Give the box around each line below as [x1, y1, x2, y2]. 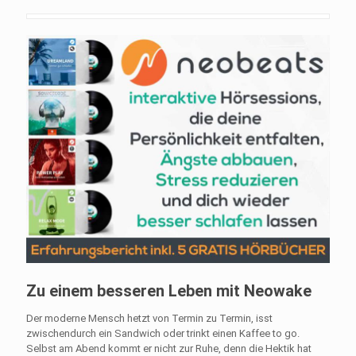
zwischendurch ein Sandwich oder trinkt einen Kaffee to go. [26, 327, 300, 339]
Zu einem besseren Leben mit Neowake [26, 281, 311, 300]
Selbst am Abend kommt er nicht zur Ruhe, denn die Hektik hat [26, 342, 311, 354]
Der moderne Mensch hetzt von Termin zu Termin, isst [26, 311, 273, 324]
